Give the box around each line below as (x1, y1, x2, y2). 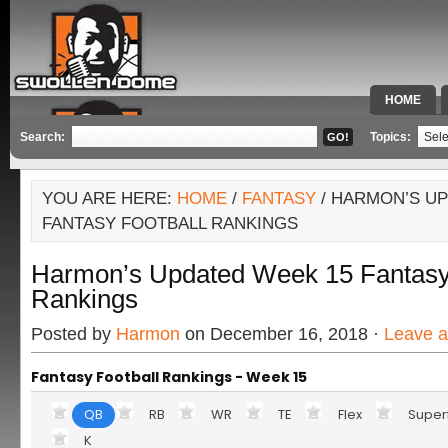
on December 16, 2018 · (180, 324, 384, 344)
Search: (20, 130, 65, 144)
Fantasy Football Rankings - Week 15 (31, 367, 307, 387)
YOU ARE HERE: (42, 189, 177, 208)
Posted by (31, 324, 116, 344)
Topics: (370, 130, 414, 144)
